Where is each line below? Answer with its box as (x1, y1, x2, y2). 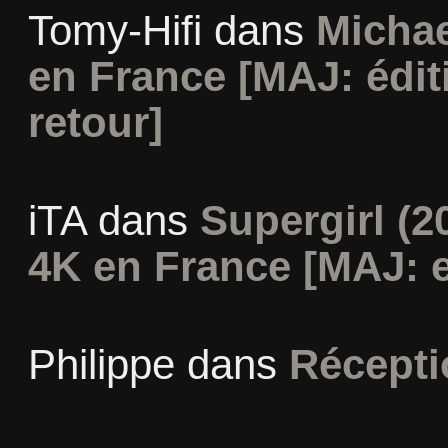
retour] (27, 98, 163, 146)
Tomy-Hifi (27, 6, 202, 54)
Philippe (27, 341, 175, 389)
